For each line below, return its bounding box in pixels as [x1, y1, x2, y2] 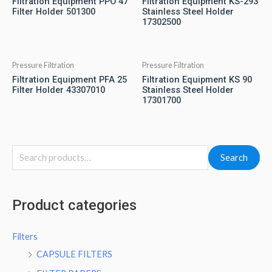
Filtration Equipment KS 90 [142, 73, 252, 85]
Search [220, 152, 248, 163]
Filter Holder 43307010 [12, 84, 105, 95]
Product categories [12, 196, 137, 214]
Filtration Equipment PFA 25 [12, 73, 127, 85]
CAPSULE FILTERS [36, 248, 112, 259]
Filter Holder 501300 [12, 6, 95, 18]
